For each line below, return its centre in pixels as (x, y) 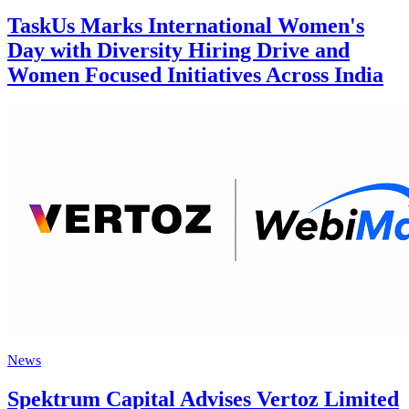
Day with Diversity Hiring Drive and (178, 51)
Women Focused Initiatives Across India (195, 75)
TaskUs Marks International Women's (186, 26)
